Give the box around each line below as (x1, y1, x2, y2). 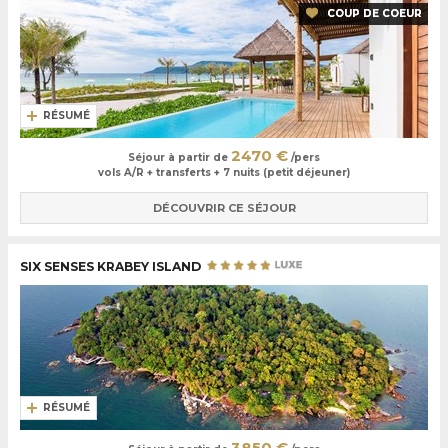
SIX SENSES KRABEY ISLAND (20, 258, 204, 274)
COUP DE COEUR (327, 6, 422, 20)
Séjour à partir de (128, 151, 231, 165)
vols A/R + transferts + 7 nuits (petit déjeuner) (98, 166, 350, 180)
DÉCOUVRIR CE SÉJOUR (152, 201, 296, 215)
